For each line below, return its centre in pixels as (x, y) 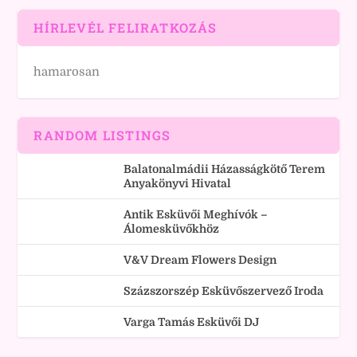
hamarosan (67, 72)
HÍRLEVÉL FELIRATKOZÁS (126, 27)
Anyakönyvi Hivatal (178, 183)
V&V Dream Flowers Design (200, 260)
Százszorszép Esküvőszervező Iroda (224, 291)
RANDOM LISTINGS (102, 135)
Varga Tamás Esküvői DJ (192, 322)
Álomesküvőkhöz (172, 229)
